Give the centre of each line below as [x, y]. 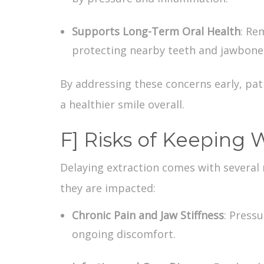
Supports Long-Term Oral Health [156, 31]
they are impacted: [108, 188]
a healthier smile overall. [122, 104]
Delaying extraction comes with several [160, 167]
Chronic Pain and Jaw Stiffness [148, 215]
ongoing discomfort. [124, 234]
